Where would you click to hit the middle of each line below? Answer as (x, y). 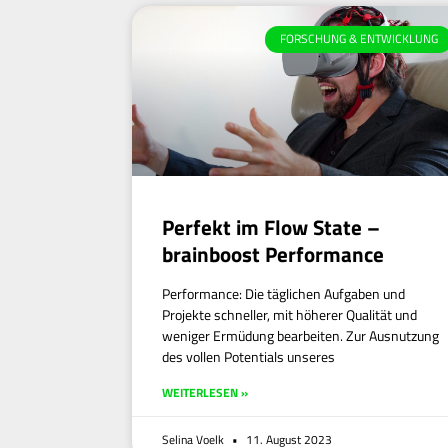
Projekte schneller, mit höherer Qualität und (289, 315)
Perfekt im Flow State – (271, 227)
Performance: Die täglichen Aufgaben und (283, 294)
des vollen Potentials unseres (248, 357)
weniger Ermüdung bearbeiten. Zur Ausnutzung (300, 336)
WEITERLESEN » (205, 393)
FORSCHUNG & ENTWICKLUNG (358, 39)
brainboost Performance (273, 254)
